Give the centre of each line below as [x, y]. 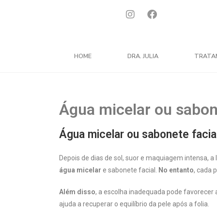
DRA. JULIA [143, 56]
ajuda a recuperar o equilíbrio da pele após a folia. [134, 204]
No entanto [176, 170]
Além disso [77, 192]
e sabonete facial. [130, 170]
